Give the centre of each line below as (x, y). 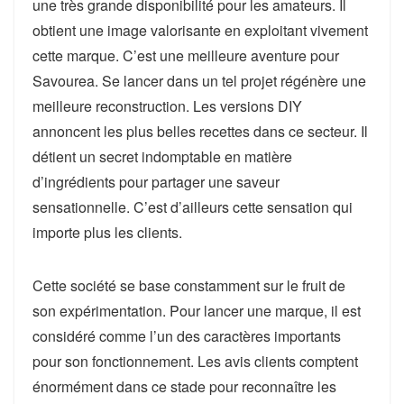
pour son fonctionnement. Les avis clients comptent (195, 362)
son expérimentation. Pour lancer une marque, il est (197, 311)
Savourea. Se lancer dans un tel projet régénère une (199, 81)
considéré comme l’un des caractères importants (187, 336)
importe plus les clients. (107, 233)
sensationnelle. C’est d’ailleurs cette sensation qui (193, 207)
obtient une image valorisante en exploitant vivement (200, 31)
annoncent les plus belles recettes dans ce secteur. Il (200, 132)
